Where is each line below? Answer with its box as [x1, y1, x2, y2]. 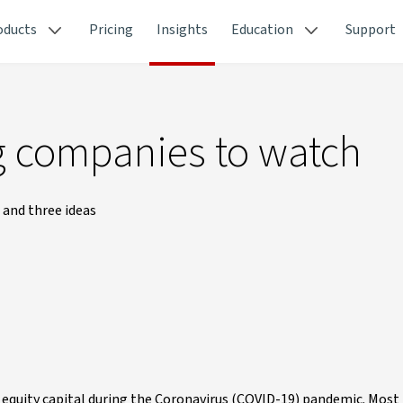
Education [231, 20, 293, 40]
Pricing [89, 20, 133, 40]
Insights [157, 20, 208, 40]
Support [345, 20, 396, 40]
